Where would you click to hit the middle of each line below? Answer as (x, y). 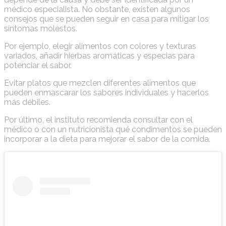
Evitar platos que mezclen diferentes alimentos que (100, 83)
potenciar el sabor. (38, 66)
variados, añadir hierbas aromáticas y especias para (99, 56)
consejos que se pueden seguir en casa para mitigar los (106, 19)
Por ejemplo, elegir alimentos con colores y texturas (100, 46)
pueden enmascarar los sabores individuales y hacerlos (106, 93)
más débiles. (27, 102)
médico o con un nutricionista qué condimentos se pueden (113, 130)
